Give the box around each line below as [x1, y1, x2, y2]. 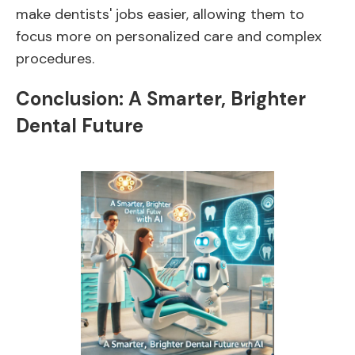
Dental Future [16, 113, 143, 138]
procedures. [16, 49, 94, 68]
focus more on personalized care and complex [16, 27, 322, 46]
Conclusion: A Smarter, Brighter [16, 86, 306, 111]
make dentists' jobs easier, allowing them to [16, 5, 304, 24]
